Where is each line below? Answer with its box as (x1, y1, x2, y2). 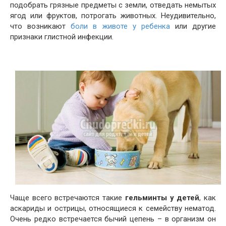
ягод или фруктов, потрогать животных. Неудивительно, (10, 11, 216, 20)
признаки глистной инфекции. (10, 32, 114, 41)
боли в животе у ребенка (71, 22, 170, 31)
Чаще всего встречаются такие (10, 193, 125, 203)
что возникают (10, 22, 71, 31)
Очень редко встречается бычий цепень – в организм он (10, 214, 216, 224)
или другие (169, 22, 216, 31)
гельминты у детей (125, 193, 200, 203)
